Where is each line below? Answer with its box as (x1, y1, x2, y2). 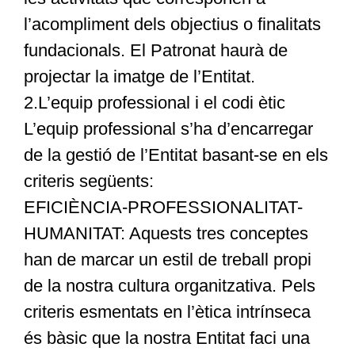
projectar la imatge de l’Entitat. (23, 67, 255, 87)
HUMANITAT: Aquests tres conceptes (23, 223, 308, 244)
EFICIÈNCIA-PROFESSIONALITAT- (23, 197, 303, 218)
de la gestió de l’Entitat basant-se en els (23, 145, 328, 166)
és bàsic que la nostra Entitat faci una (23, 328, 310, 349)
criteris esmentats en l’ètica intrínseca (23, 302, 311, 323)
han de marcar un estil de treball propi (23, 250, 311, 270)
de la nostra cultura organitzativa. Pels (23, 276, 315, 296)
